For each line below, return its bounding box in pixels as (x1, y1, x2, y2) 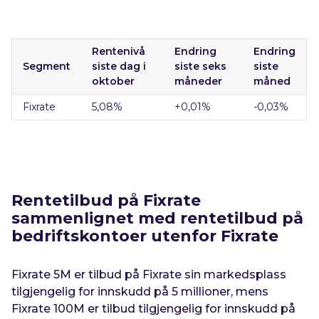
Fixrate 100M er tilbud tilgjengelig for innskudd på (11, 302, 296, 315)
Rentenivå (92, 45, 146, 58)
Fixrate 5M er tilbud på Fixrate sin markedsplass (11, 268, 287, 281)
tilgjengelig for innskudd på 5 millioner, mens (11, 285, 269, 298)
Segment (23, 60, 71, 73)
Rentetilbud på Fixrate (11, 191, 202, 210)
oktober (92, 75, 135, 88)
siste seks (174, 60, 227, 73)
